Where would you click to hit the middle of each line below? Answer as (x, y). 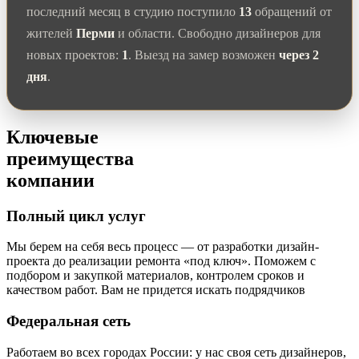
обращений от (292, 11)
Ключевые (52, 137)
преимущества (70, 158)
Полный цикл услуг (76, 216)
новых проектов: (74, 54)
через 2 (299, 54)
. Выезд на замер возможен (204, 54)
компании (50, 180)
